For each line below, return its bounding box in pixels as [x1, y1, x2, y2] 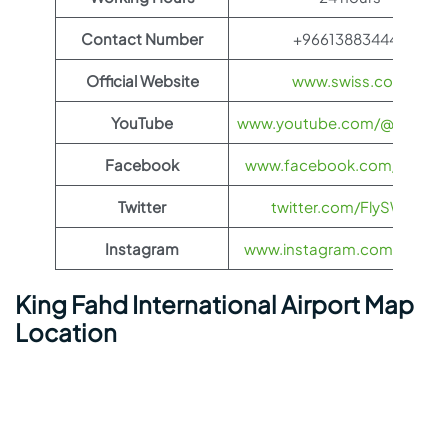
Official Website [85, 71, 199, 90]
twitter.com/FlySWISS [270, 197, 429, 216]
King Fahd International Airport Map [15, 289, 414, 319]
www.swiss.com [292, 71, 407, 90]
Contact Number [81, 29, 203, 48]
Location [15, 317, 117, 347]
